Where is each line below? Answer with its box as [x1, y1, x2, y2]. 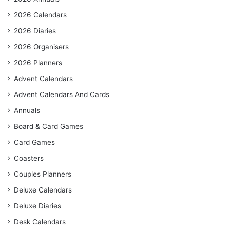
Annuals [14, 106, 40, 115]
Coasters [14, 154, 44, 163]
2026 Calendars [14, 11, 67, 20]
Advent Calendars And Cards [14, 90, 109, 99]
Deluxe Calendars [14, 186, 72, 195]
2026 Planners [14, 59, 62, 67]
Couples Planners [14, 170, 71, 179]
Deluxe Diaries [14, 202, 61, 210]
